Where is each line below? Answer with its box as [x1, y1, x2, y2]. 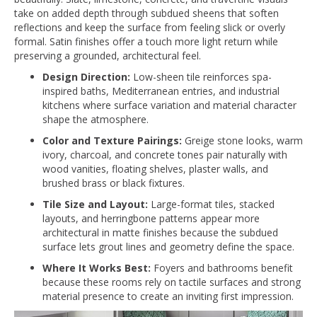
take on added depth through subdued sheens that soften [14, 6, 279, 20]
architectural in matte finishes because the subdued [42, 225, 278, 239]
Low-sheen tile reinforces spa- [130, 69, 272, 83]
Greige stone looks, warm [182, 133, 303, 147]
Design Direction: [42, 69, 130, 83]
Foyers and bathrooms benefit [151, 260, 293, 275]
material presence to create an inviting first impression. [42, 289, 294, 303]
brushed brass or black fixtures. [42, 175, 185, 190]
